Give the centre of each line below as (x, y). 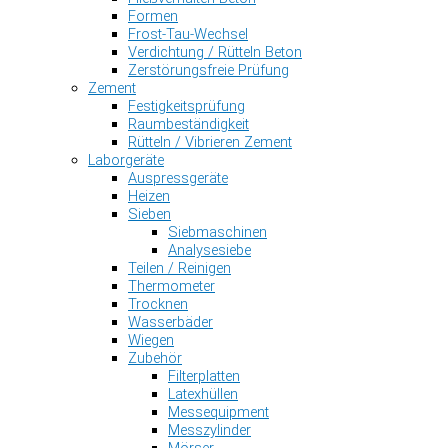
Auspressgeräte (178, 177)
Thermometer (171, 285)
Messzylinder (209, 429)
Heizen (149, 195)
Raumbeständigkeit (188, 123)
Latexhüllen (203, 393)
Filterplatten (204, 375)
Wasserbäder (170, 321)
